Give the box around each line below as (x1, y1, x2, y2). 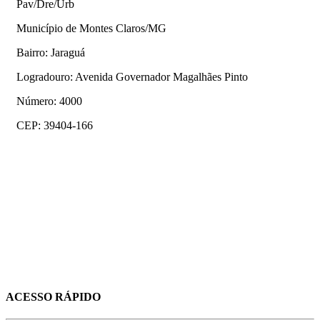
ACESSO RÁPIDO (6, 291, 101, 304)
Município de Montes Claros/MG (16, 21, 166, 34)
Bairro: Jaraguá (16, 46, 85, 59)
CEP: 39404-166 (16, 119, 93, 131)
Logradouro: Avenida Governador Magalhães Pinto (16, 70, 248, 83)
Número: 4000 (16, 94, 82, 107)
